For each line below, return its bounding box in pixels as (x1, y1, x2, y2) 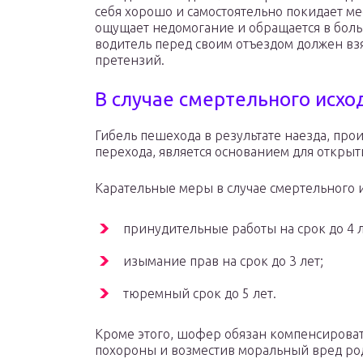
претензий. (95, 53, 164, 68)
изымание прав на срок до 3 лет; (123, 254, 323, 269)
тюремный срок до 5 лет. (123, 286, 276, 301)
